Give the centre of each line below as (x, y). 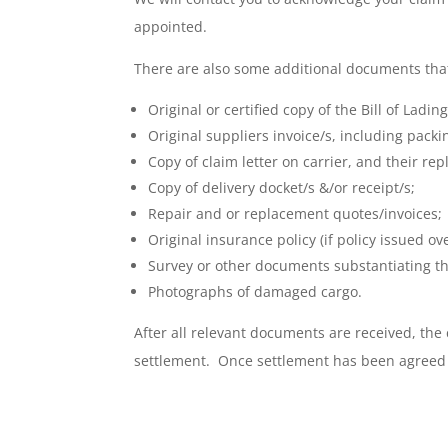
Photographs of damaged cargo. (255, 291)
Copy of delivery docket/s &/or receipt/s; (282, 187)
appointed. (171, 26)
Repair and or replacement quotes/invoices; (295, 213)
